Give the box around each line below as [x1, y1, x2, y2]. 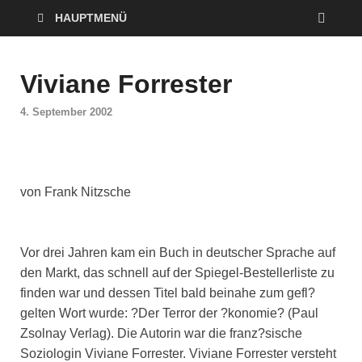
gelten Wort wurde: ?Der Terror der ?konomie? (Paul [20, 306, 318, 321]
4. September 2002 [20, 106, 112, 119]
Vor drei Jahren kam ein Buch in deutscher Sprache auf [20, 246, 335, 260]
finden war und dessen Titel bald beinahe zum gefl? [20, 286, 315, 301]
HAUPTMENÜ [55, 11, 127, 24]
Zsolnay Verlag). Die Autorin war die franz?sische [20, 326, 302, 341]
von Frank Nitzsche [20, 185, 131, 200]
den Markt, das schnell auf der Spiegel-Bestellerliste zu [20, 266, 335, 280]
